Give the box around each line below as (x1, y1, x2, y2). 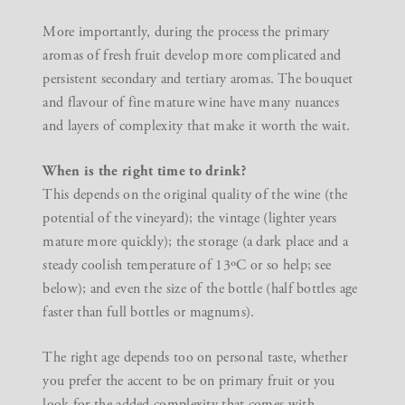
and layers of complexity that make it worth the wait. (42, 116, 351, 136)
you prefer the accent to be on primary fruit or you (42, 371, 335, 391)
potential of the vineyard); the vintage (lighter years (42, 208, 337, 228)
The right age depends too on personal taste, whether (42, 347, 347, 367)
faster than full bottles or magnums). (42, 302, 255, 322)
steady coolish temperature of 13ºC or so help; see (42, 255, 332, 275)
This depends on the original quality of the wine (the (42, 184, 348, 204)
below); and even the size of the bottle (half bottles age (42, 278, 358, 298)
